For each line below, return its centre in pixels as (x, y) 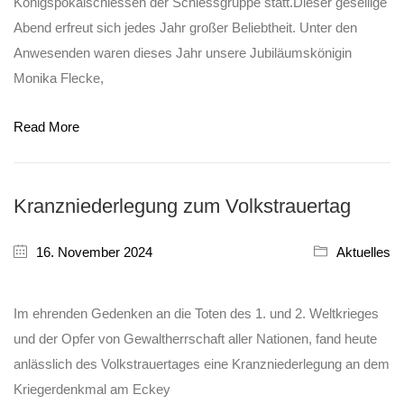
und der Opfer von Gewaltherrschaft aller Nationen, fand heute (195, 338)
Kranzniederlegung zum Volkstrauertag (182, 206)
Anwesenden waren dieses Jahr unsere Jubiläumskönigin (183, 52)
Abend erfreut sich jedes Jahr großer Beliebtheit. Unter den (185, 27)
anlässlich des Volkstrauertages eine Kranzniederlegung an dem (202, 363)
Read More (46, 126)
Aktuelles (363, 252)
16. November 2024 (94, 252)
